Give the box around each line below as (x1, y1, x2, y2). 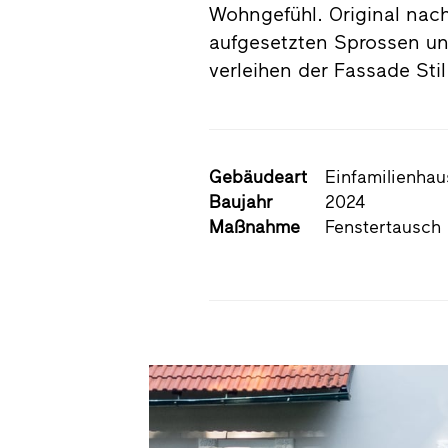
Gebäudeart (209, 165, 308, 188)
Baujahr (209, 190, 274, 213)
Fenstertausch (325, 215, 442, 238)
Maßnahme (209, 215, 301, 238)
